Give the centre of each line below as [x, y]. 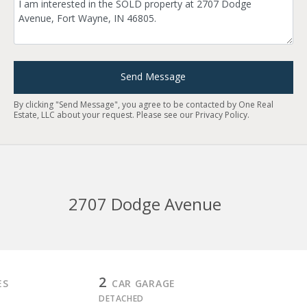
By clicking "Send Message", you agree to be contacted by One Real [144, 105]
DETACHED [121, 298]
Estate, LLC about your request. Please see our [105, 115]
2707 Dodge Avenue [145, 204]
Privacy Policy [221, 115]
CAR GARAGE [143, 283]
